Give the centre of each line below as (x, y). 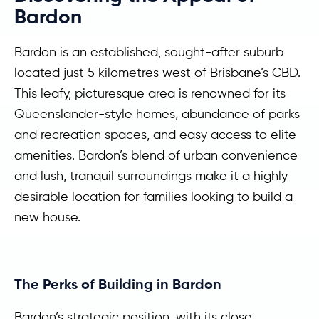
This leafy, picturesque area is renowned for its (150, 93)
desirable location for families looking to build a (153, 196)
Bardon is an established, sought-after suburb (149, 52)
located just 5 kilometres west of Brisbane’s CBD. (157, 72)
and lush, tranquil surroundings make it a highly (151, 176)
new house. (47, 217)
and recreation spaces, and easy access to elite (155, 134)
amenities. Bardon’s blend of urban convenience (156, 155)
